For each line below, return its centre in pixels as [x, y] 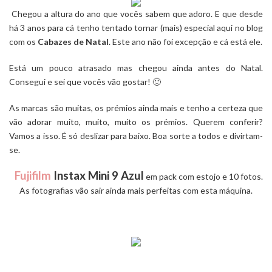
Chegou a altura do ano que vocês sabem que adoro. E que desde [136, 13]
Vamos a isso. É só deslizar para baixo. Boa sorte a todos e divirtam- [136, 135]
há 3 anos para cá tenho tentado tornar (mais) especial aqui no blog [136, 27]
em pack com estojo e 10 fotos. [204, 176]
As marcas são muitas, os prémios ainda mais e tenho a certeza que [136, 107]
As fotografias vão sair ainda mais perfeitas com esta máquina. [136, 190]
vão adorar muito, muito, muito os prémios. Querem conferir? [136, 121]
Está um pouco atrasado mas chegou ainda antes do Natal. [136, 67]
